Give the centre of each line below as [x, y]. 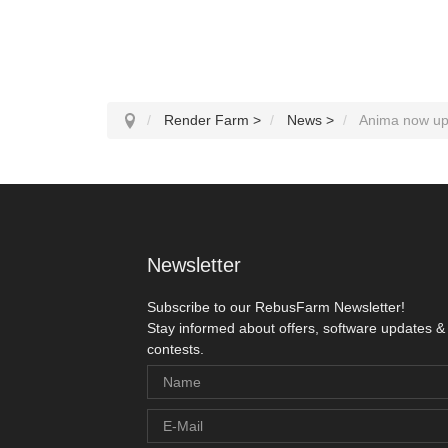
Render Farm [206, 120]
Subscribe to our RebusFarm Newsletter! [276, 307]
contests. [175, 349]
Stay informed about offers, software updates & [296, 328]
